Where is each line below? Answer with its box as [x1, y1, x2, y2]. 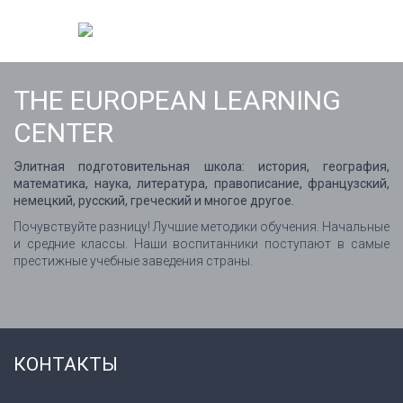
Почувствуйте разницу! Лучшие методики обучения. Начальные [13, 219, 390, 234]
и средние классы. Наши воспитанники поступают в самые [13, 237, 390, 251]
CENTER [13, 117, 113, 148]
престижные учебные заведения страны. [13, 254, 253, 268]
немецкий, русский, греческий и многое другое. [13, 193, 294, 208]
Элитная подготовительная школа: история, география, [13, 159, 390, 174]
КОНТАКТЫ [13, 354, 118, 375]
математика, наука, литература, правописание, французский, [13, 176, 390, 191]
